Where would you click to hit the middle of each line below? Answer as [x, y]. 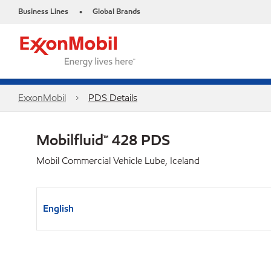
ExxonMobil [42, 98]
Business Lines [43, 11]
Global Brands [116, 11]
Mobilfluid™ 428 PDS [103, 140]
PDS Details [113, 98]
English [58, 208]
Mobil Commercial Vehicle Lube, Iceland [118, 161]
